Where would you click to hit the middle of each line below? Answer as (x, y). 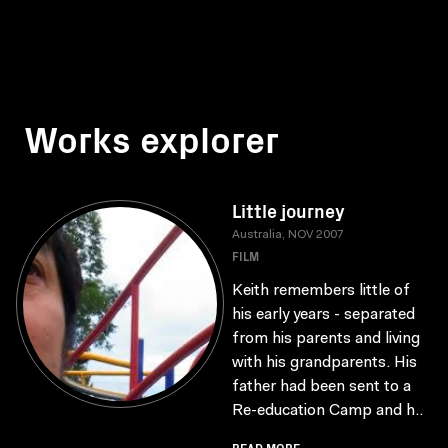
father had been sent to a (321, 387)
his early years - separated (323, 315)
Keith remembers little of (321, 291)
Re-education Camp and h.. (327, 411)
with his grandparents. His (324, 363)
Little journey (288, 210)
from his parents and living (326, 339)
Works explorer (151, 137)
